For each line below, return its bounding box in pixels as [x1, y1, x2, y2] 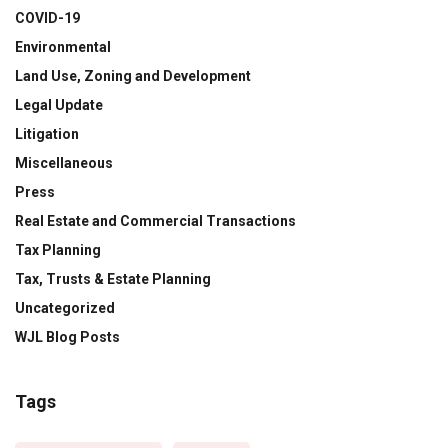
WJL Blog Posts [15, 329, 120, 346]
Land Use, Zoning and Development [15, 68, 251, 85]
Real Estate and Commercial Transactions [15, 213, 296, 230]
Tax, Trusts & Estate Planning [15, 271, 211, 288]
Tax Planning [15, 242, 101, 259]
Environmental [15, 39, 111, 56]
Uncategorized [15, 300, 115, 317]
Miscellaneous [15, 155, 113, 172]
